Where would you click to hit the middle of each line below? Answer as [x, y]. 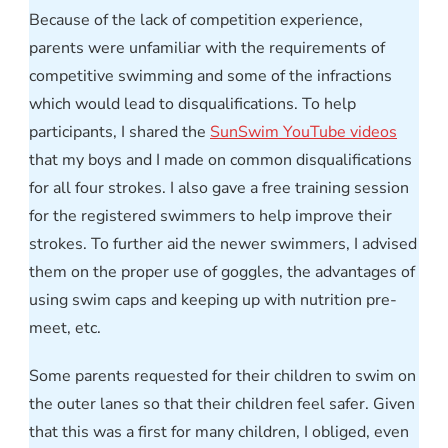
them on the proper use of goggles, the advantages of [222, 271]
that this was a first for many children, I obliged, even [219, 431]
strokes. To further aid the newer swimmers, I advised [223, 243]
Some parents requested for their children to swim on [222, 375]
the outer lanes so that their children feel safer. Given [222, 403]
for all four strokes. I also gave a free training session [219, 187]
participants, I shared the [119, 131]
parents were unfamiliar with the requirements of [207, 47]
